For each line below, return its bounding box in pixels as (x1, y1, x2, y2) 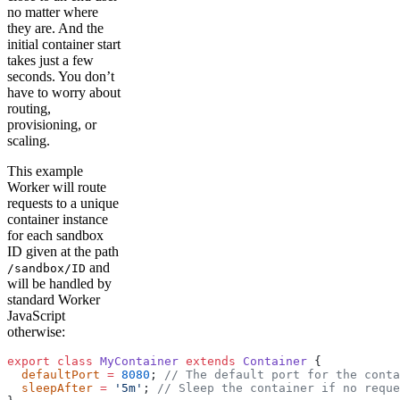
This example (7, 163, 83, 179)
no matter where (7, 4, 98, 21)
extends (179, 354, 236, 369)
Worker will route (7, 179, 106, 196)
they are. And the (7, 21, 104, 37)
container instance (7, 212, 108, 228)
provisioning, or (7, 117, 96, 133)
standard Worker (7, 292, 100, 308)
